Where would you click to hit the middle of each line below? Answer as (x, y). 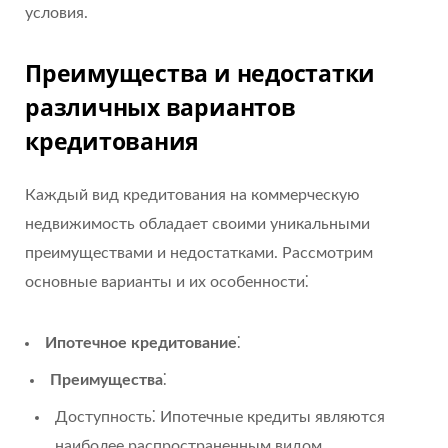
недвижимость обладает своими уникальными (197, 223)
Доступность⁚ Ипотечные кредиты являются (220, 416)
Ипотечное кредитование (141, 342)
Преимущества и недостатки (200, 72)
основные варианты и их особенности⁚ (167, 281)
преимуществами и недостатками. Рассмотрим (199, 252)
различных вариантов (160, 106)
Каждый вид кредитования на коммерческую (192, 194)
